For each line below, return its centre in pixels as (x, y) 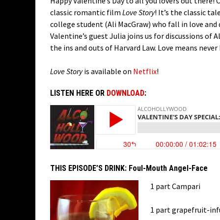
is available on (108, 71)
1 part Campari (175, 186)
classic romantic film (86, 12)
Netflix (145, 71)
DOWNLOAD (125, 93)
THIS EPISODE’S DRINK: (89, 168)
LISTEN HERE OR (78, 93)
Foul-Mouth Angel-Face (168, 168)
